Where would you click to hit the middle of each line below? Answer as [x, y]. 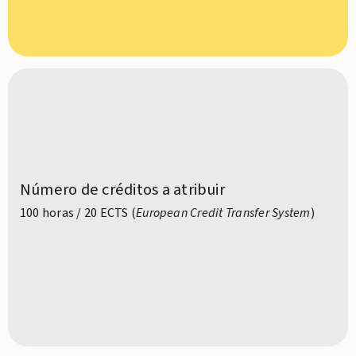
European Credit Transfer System [223, 213]
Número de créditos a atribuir [122, 190]
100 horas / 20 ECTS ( [78, 213]
